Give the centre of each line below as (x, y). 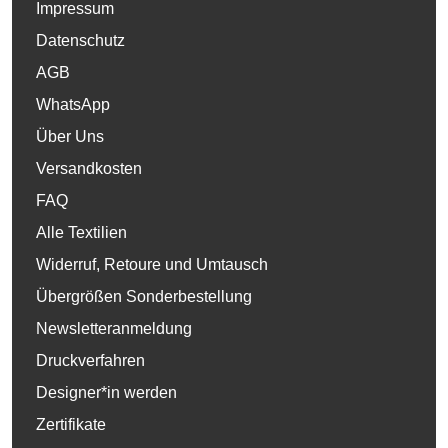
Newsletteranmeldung (114, 328)
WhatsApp (73, 104)
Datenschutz (80, 40)
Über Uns (70, 136)
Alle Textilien (81, 232)
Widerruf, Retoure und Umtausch (152, 264)
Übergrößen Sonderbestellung (144, 296)
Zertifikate (71, 424)
